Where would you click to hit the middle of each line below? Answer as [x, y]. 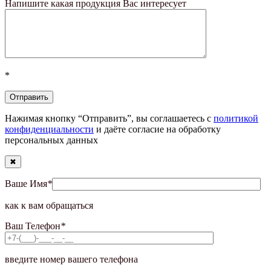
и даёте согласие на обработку [157, 129]
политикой [236, 119]
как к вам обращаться [49, 206]
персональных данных [51, 140]
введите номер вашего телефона [71, 260]
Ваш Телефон [33, 226]
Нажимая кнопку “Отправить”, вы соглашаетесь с [109, 119]
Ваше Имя [26, 184]
